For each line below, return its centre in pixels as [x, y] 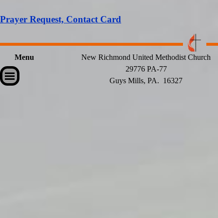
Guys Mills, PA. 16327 [146, 81]
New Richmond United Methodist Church [146, 57]
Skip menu [32, 70]
